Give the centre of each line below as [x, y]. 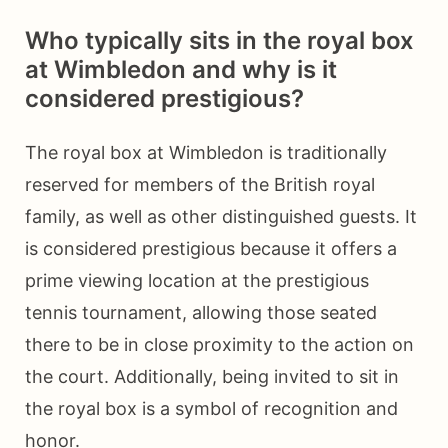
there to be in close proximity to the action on [219, 345]
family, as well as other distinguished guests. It [221, 217]
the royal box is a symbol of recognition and [211, 409]
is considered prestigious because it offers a [211, 249]
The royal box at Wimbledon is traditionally [206, 153]
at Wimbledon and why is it [181, 70]
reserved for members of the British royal [200, 185]
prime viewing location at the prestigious [197, 281]
